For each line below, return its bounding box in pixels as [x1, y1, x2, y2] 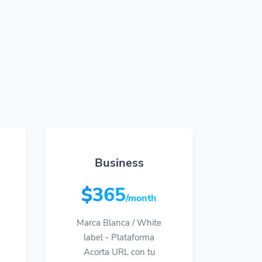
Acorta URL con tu [83, 246, 155, 258]
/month [126, 192, 157, 205]
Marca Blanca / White [77, 217, 161, 229]
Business [94, 155, 144, 171]
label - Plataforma [84, 232, 154, 243]
